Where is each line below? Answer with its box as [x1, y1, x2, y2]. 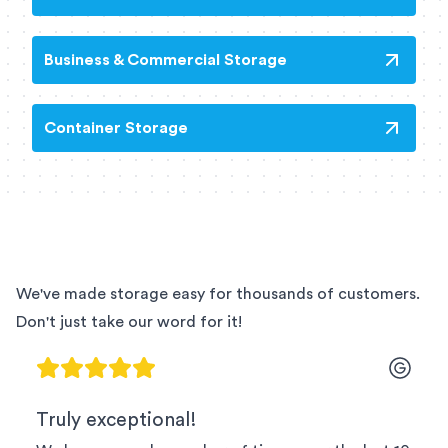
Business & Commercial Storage [44, 51, 287, 68]
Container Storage [44, 119, 188, 136]
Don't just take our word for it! [16, 313, 242, 330]
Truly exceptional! [36, 409, 197, 430]
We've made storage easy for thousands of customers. [16, 285, 420, 302]
